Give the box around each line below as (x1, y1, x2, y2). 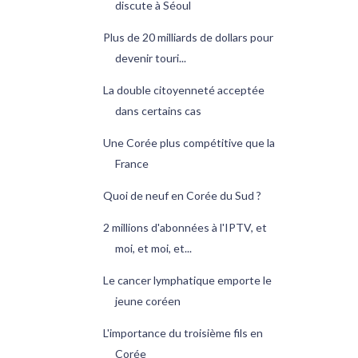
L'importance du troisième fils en (102, 326, 263, 340)
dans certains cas (114, 104, 201, 118)
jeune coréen (114, 294, 181, 308)
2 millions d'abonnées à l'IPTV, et (102, 221, 267, 235)
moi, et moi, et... (114, 241, 192, 256)
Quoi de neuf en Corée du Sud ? (102, 189, 261, 203)
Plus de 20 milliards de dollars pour (102, 30, 273, 45)
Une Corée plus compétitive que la (102, 136, 275, 150)
